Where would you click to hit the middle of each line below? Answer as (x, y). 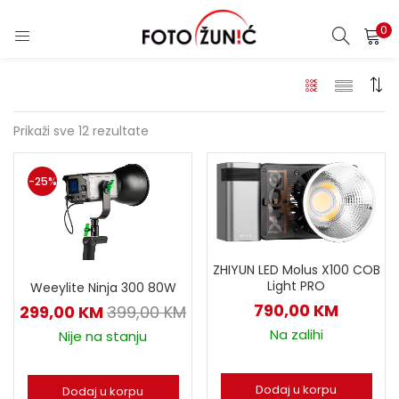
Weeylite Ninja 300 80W (103, 288)
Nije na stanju (103, 336)
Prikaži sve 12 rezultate (81, 131)
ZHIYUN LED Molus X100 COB (296, 269)
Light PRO (296, 285)
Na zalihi (296, 334)
